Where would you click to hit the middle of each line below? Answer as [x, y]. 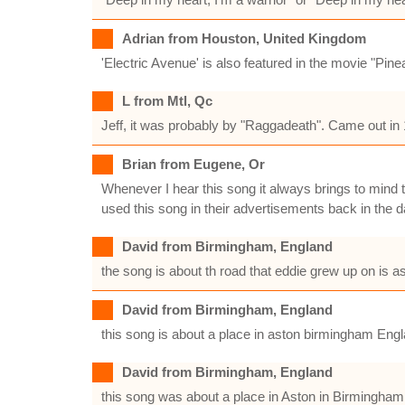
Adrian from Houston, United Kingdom [244, 38]
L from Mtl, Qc [167, 101]
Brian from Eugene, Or [193, 164]
